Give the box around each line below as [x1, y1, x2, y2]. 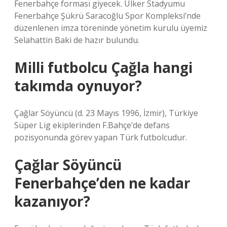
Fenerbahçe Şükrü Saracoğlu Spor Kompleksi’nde [14, 10, 201, 21]
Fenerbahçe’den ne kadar [14, 173, 191, 193]
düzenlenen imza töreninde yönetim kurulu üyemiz [14, 22, 207, 33]
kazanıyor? [14, 192, 90, 211]
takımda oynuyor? [14, 76, 142, 95]
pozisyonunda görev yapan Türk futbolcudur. [14, 132, 187, 143]
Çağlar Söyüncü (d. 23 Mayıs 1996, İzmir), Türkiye [14, 107, 198, 119]
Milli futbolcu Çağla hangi [14, 58, 193, 77]
